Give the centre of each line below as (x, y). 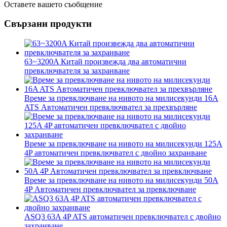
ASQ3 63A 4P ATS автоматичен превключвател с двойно (123, 217)
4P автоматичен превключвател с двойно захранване (116, 153)
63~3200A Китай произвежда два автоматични (105, 62)
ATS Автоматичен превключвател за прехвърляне (111, 107)
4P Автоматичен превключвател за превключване (110, 190)
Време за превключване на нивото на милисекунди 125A (123, 144)
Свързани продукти (48, 24)
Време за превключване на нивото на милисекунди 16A (121, 98)
